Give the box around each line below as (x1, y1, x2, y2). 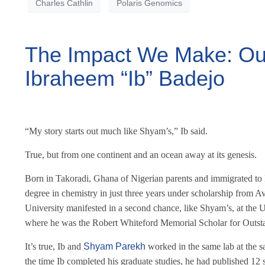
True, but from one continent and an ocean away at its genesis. (25, 150, 257, 160)
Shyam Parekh (83, 241, 146, 252)
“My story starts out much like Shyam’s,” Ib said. (25, 126, 208, 137)
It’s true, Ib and (25, 241, 83, 252)
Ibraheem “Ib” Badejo (25, 66, 225, 91)
